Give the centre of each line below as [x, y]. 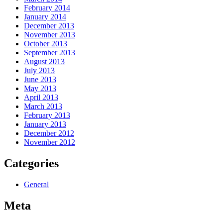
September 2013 [50, 52]
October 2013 [46, 43]
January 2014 [45, 16]
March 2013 [43, 106]
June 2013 [40, 79]
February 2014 [47, 7]
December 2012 [49, 133]
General [36, 184]
